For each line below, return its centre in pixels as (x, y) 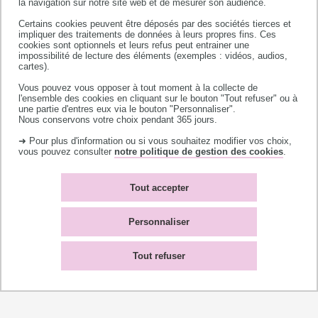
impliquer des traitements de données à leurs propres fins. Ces (148, 34)
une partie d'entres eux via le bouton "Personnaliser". (127, 109)
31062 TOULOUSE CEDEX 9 (82, 76)
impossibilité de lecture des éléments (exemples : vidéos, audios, (153, 55)
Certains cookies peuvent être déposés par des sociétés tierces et (155, 23)
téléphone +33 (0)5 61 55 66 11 (92, 93)
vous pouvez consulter (67, 151)
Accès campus (49, 195)
